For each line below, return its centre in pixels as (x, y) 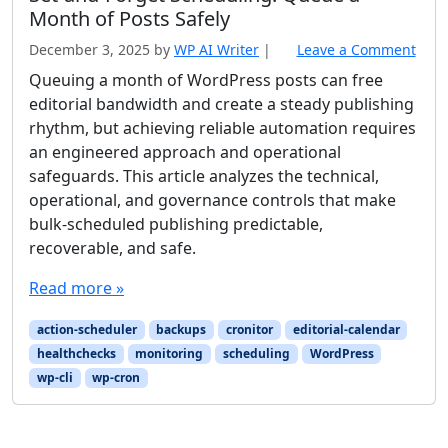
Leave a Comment (356, 49)
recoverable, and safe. (112, 247)
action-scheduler (86, 329)
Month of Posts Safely (129, 18)
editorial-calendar (346, 329)
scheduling (256, 353)
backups (181, 329)
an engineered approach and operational (185, 151)
